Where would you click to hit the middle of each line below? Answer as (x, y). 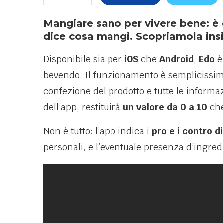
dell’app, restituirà (82, 107)
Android (176, 59)
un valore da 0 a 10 (164, 107)
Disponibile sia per (84, 59)
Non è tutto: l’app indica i (96, 131)
